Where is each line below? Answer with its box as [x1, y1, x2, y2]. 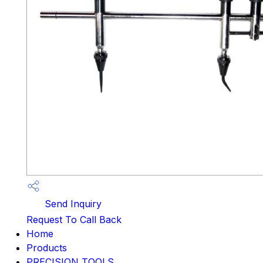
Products [26, 241, 67, 254]
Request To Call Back [26, 213, 122, 225]
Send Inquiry [42, 198, 102, 210]
